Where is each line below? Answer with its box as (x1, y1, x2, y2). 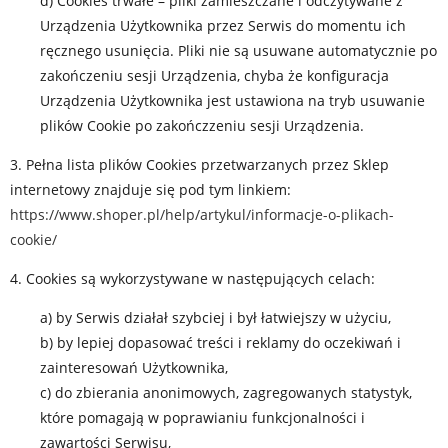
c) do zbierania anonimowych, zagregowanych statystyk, (40, 383, 412, 402)
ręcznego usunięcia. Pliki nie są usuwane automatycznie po (40, 41, 437, 60)
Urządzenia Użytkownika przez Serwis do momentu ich (40, 16, 406, 35)
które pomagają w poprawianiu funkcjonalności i (40, 408, 365, 427)
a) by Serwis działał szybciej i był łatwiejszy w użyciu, (40, 308, 391, 327)
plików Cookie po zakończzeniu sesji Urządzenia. (40, 116, 364, 135)
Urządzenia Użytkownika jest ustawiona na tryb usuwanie (40, 91, 425, 110)
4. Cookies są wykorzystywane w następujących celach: (10, 269, 375, 288)
